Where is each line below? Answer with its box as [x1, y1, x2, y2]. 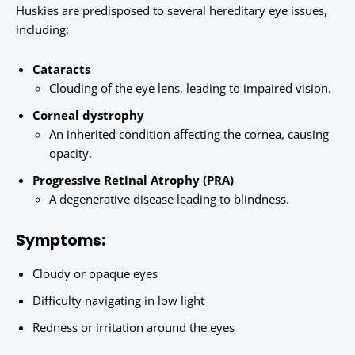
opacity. [49, 145, 92, 162]
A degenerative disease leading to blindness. [49, 191, 289, 208]
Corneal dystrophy [32, 107, 144, 124]
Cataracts [32, 61, 90, 78]
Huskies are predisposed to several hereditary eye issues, [16, 2, 327, 19]
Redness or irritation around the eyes [32, 319, 235, 336]
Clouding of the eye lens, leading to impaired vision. [49, 80, 331, 97]
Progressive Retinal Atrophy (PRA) [32, 172, 234, 189]
